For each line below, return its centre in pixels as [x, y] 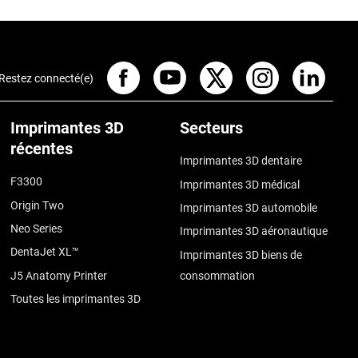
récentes [42, 149]
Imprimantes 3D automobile [249, 207]
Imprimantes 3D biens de [241, 255]
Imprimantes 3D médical [240, 184]
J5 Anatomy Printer [59, 275]
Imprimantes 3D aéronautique [254, 231]
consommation [218, 275]
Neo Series [37, 228]
